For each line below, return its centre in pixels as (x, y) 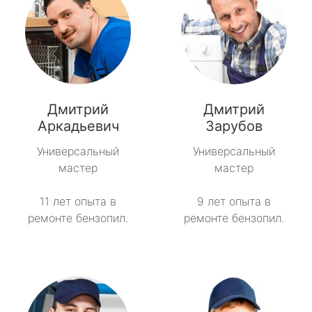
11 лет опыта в (78, 202)
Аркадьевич (78, 126)
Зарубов (234, 126)
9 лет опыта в (234, 202)
